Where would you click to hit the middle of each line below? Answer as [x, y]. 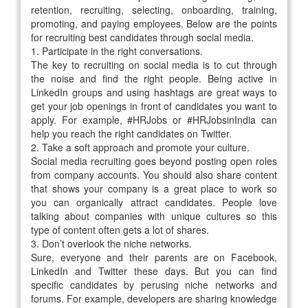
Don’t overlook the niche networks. [118, 243]
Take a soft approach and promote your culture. [147, 147]
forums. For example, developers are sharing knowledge [154, 298]
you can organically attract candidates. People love [154, 202]
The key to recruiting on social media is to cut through [154, 64]
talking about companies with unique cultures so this [154, 216]
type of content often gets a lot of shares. [120, 229]
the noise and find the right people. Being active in [154, 78]
